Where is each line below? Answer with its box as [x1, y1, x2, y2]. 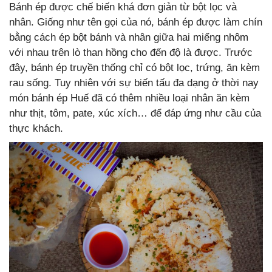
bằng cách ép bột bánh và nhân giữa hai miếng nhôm [9, 31, 248, 43]
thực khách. [9, 122, 63, 134]
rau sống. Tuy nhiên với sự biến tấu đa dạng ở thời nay [9, 76, 259, 89]
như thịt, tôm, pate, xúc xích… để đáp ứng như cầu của [9, 107, 261, 119]
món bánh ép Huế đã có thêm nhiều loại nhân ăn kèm [9, 92, 250, 104]
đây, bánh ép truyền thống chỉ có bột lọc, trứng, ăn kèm [9, 61, 260, 73]
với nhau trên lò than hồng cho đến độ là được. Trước [9, 46, 253, 58]
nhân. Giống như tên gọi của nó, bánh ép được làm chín [9, 16, 262, 28]
